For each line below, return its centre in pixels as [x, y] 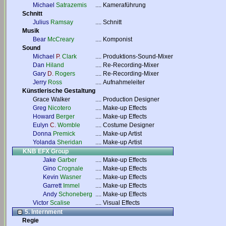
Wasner [71, 177]
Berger [65, 117]
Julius [41, 22]
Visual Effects [121, 203]
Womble [69, 125]
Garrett [52, 186]
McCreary [61, 39]
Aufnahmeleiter [124, 82]
